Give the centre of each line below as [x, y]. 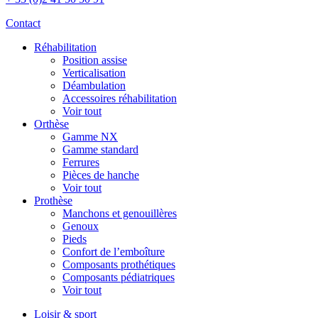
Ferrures [81, 162]
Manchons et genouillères [120, 213]
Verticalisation [94, 72]
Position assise [95, 60]
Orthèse [51, 124]
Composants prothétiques [119, 264]
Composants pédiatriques [119, 277]
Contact [23, 23]
